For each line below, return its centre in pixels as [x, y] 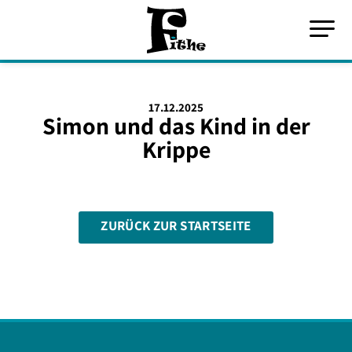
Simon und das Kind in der [176, 126]
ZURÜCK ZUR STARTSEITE [176, 226]
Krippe [176, 149]
